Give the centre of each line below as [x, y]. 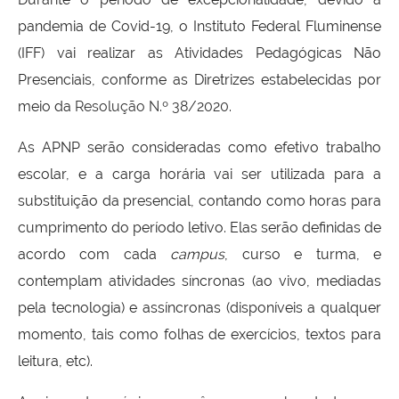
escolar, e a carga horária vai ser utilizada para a [199, 174]
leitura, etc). [55, 361]
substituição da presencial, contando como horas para [199, 200]
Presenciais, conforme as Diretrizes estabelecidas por [199, 79]
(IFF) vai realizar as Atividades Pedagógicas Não [199, 53]
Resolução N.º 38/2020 [152, 106]
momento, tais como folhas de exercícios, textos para [199, 334]
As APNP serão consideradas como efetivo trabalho [199, 147]
